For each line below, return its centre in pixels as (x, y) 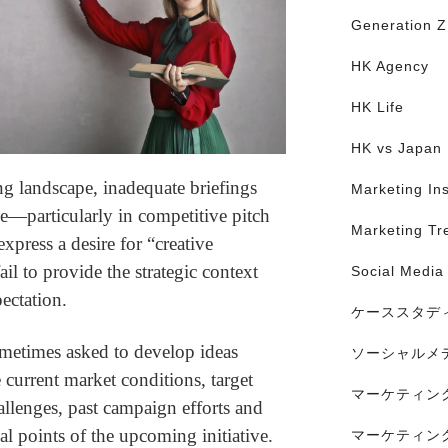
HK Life (377, 107)
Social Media (397, 271)
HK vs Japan (396, 148)
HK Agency (389, 66)
